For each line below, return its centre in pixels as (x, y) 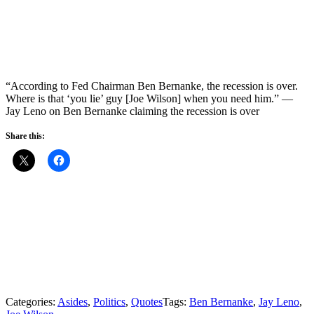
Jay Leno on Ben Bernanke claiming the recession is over (132, 111)
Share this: (25, 136)
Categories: (32, 301)
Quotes (147, 301)
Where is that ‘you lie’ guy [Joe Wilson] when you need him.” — (149, 98)
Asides (73, 301)
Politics (109, 301)
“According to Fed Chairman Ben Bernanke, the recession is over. (152, 86)
